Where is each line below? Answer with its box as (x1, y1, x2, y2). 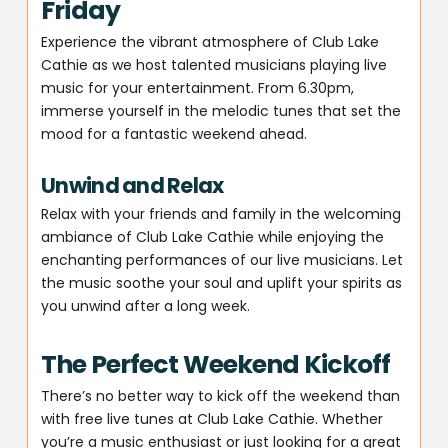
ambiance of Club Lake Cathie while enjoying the (41, 227, 385, 248)
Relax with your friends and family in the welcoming (41, 204, 402, 225)
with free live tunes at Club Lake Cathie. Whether (41, 408, 384, 429)
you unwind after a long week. (41, 296, 251, 317)
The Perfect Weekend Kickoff (41, 346, 391, 382)
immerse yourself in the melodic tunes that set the (41, 100, 402, 121)
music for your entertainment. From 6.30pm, (41, 77, 355, 98)
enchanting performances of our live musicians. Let (41, 250, 404, 271)
